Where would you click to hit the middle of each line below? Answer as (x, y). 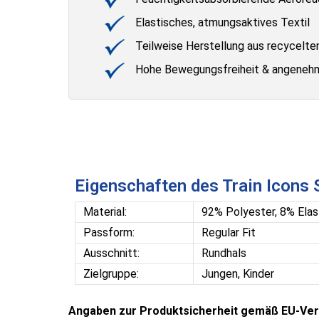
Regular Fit (228, 233)
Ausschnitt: (114, 253)
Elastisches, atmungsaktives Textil (221, 23)
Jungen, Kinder (237, 274)
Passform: (109, 233)
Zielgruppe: (111, 274)
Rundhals (224, 253)
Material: (105, 212)
